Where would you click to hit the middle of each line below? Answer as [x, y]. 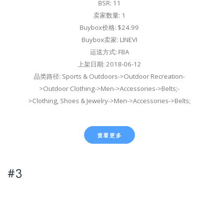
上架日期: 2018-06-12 [109, 64]
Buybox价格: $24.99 [109, 28]
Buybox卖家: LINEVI [109, 40]
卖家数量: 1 [109, 15]
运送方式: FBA [109, 52]
